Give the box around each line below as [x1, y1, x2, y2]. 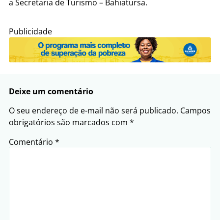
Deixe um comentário [9, 85, 93, 97]
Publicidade [9, 26, 52, 37]
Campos [180, 105, 211, 116]
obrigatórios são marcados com [9, 116, 130, 128]
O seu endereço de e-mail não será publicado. [9, 105, 178, 116]
